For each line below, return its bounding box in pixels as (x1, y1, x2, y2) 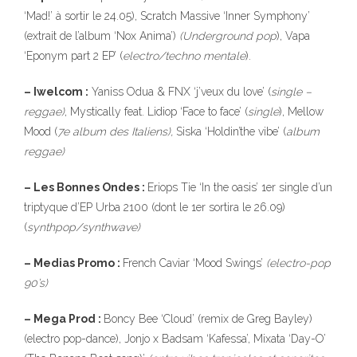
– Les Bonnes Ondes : (24, 181, 147, 194)
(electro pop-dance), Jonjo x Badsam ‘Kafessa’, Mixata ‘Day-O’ (24, 332, 326, 345)
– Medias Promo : (24, 257, 123, 269)
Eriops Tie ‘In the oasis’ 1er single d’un (147, 181, 332, 194)
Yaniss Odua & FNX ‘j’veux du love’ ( (88, 85, 271, 98)
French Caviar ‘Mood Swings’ (123, 257, 266, 269)
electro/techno (123, 49, 200, 62)
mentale (203, 49, 245, 62)
